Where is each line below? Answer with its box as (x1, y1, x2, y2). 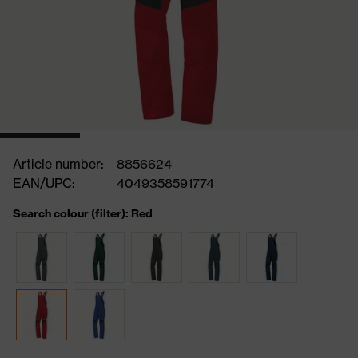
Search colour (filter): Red (13, 206, 153, 221)
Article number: (13, 156, 104, 172)
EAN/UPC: (13, 175, 75, 191)
